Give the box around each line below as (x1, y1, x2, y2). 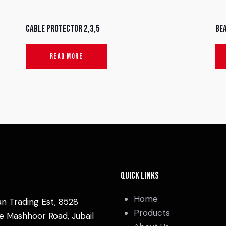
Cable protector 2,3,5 (25, 23, 100, 35)
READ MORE (49, 52, 83, 61)
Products (133, 207, 170, 218)
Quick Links (121, 169, 159, 182)
